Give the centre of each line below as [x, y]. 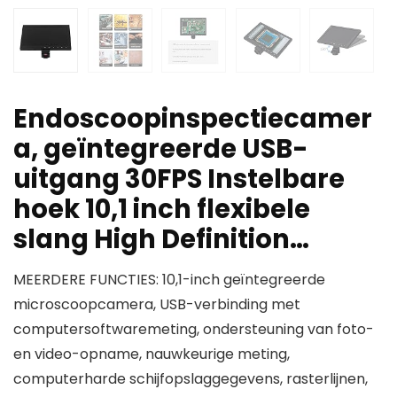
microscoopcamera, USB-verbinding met [157, 305]
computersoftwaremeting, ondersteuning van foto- [194, 330]
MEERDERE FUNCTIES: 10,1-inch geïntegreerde [169, 280]
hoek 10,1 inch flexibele [162, 210]
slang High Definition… [161, 240]
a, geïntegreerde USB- [161, 149]
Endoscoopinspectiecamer [193, 119]
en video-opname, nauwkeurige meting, [152, 354]
